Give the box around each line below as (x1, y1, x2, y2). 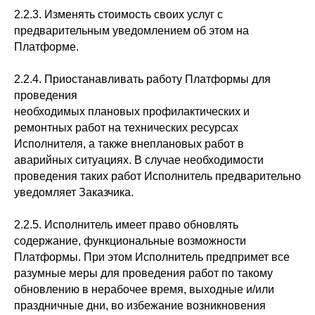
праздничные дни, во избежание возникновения (14, 300, 266, 311)
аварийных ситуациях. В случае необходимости (14, 154, 264, 166)
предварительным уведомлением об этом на (14, 25, 249, 37)
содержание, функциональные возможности (14, 235, 246, 247)
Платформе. (14, 41, 79, 53)
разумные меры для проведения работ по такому (14, 267, 273, 279)
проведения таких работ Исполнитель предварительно (14, 170, 301, 182)
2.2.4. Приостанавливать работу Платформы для (14, 73, 271, 85)
